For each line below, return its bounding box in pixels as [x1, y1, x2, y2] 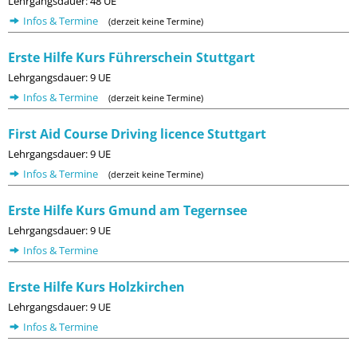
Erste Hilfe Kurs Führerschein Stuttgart [8, 49, 255, 66]
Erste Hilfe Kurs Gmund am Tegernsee [8, 202, 247, 219]
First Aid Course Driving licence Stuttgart [8, 125, 266, 143]
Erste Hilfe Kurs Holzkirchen [8, 278, 185, 296]
